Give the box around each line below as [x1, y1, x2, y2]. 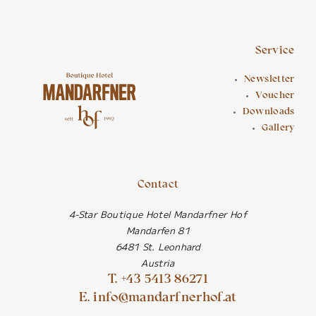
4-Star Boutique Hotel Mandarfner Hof [69, 207, 247, 221]
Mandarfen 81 [126, 223, 190, 237]
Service [255, 45, 295, 56]
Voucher [255, 90, 295, 101]
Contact [137, 179, 179, 190]
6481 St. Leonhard [115, 239, 201, 253]
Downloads [243, 107, 295, 117]
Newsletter [244, 74, 295, 85]
